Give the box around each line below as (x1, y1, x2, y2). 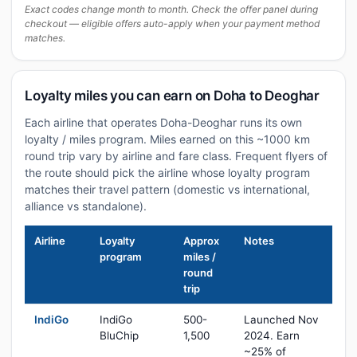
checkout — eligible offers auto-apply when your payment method (25, 18, 320, 29)
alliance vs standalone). (25, 199, 147, 213)
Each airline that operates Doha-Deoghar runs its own (25, 116, 302, 129)
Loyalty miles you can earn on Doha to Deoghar (25, 88, 320, 104)
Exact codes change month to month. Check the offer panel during (25, 3, 318, 15)
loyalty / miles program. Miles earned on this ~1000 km (25, 132, 310, 146)
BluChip (100, 329, 139, 342)
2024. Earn (244, 329, 300, 342)
